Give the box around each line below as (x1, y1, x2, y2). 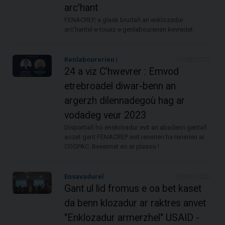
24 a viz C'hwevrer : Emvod (64, 65, 179, 77)
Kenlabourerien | (64, 55, 118, 63)
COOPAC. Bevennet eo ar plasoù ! (64, 142, 160, 150)
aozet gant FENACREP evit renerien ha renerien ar (64, 133, 205, 141)
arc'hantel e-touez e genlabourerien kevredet (64, 25, 193, 33)
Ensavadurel (64, 172, 104, 180)
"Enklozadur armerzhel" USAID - (64, 211, 200, 223)
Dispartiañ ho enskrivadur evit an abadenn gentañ (64, 123, 207, 131)
